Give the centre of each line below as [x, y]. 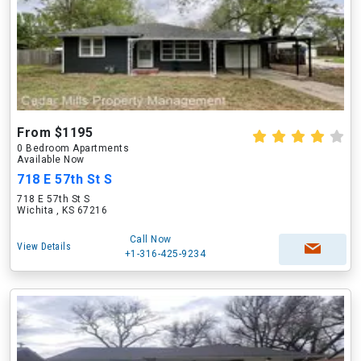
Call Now [150, 239]
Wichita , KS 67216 [62, 210]
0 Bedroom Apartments [73, 148]
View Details [44, 247]
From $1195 [55, 133]
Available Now [51, 160]
